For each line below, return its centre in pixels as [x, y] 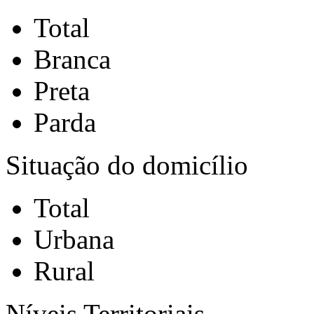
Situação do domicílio [127, 165]
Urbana [74, 239]
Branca [72, 59]
